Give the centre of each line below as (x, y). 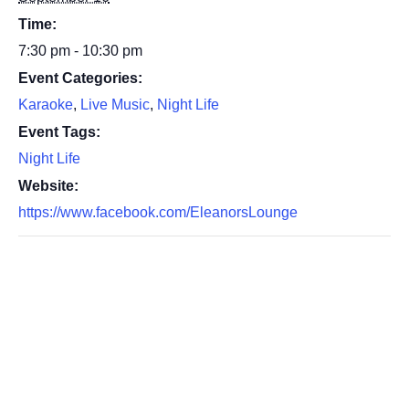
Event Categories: (80, 78)
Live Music (115, 104)
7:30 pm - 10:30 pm (80, 50)
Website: (48, 185)
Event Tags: (59, 131)
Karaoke (46, 104)
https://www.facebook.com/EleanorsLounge (158, 212)
